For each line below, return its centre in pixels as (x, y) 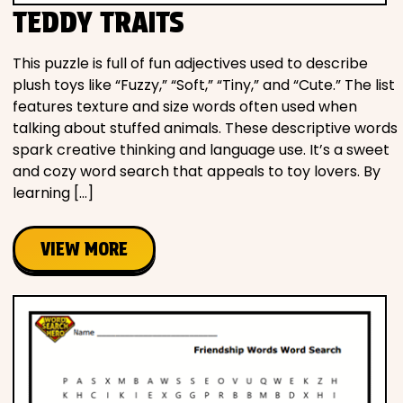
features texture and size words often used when (185, 106)
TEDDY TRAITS (99, 22)
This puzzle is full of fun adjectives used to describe (190, 63)
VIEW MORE (84, 249)
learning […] (53, 193)
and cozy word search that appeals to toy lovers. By (197, 171)
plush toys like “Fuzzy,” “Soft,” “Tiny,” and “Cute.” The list (204, 85)
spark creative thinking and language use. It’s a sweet (201, 149)
